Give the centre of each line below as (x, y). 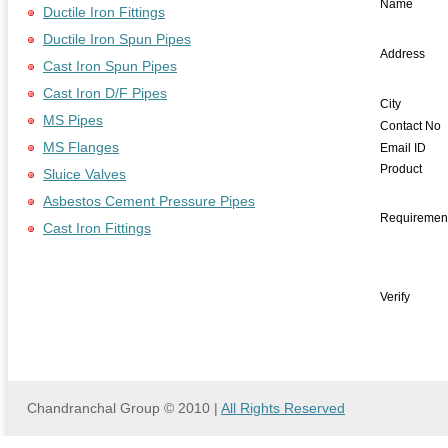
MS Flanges (81, 147)
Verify (395, 297)
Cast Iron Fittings (97, 228)
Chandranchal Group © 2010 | (124, 408)
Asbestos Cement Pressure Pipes (149, 201)
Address (403, 54)
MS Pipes (73, 120)
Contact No (411, 126)
